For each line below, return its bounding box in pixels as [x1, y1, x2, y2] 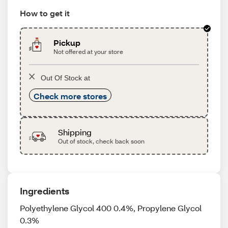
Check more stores [34, 91, 107, 101]
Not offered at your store [53, 48, 124, 55]
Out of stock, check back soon [58, 137, 145, 145]
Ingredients [20, 185, 69, 197]
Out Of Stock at [41, 74, 90, 82]
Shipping [58, 127, 92, 137]
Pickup [53, 37, 81, 48]
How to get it [20, 8, 70, 18]
